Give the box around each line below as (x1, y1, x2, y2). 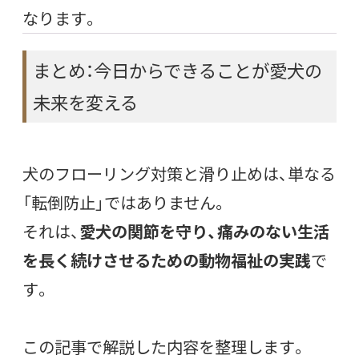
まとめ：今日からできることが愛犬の (33, 56, 322, 83)
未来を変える (33, 88, 138, 115)
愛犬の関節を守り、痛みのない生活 (79, 219, 329, 243)
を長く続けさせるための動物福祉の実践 (22, 248, 311, 272)
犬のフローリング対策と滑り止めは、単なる (22, 161, 336, 185)
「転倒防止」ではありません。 (22, 190, 228, 214)
